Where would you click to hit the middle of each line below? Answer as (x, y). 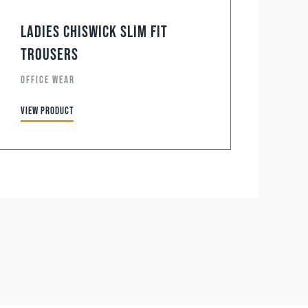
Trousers (50, 54)
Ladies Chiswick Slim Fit (95, 32)
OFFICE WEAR (48, 80)
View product (47, 111)
